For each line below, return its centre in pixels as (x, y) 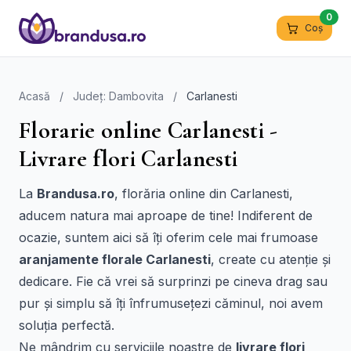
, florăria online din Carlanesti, (204, 194)
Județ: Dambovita (118, 96)
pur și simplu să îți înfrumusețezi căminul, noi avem (171, 303)
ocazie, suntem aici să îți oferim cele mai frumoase (168, 237)
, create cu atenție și (271, 259)
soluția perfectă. (67, 325)
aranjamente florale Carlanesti (115, 259)
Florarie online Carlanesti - (148, 130)
